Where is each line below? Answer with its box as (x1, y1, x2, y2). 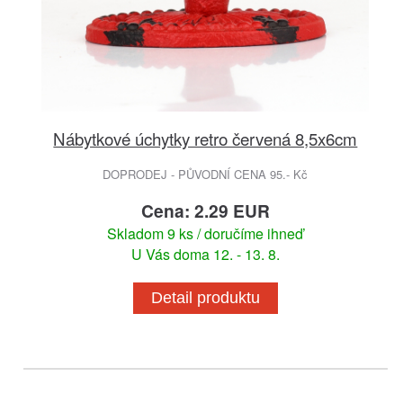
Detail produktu (150, 288, 260, 307)
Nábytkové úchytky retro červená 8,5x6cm (53, 125, 358, 150)
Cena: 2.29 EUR (140, 197, 270, 223)
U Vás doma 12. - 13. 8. (130, 243, 280, 264)
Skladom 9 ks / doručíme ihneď (107, 222, 304, 244)
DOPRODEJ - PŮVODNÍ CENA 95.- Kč (103, 165, 309, 183)
